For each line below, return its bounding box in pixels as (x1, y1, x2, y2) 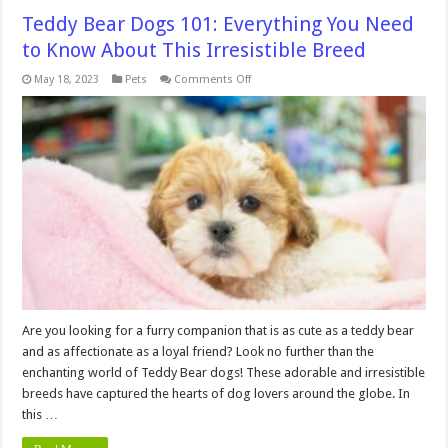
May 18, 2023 (34, 72, 100, 86)
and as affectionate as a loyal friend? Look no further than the (22, 344, 375, 360)
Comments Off (174, 72, 252, 86)
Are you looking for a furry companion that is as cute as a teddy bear (22, 323, 415, 339)
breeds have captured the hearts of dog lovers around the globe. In (22, 386, 411, 402)
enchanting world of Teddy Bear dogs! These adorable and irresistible (22, 365, 426, 381)
